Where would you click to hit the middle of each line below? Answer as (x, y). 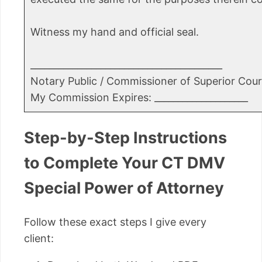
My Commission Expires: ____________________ (139, 98)
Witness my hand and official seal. (115, 32)
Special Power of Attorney (124, 188)
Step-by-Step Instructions (125, 138)
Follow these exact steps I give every (115, 222)
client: (39, 238)
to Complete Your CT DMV (125, 163)
